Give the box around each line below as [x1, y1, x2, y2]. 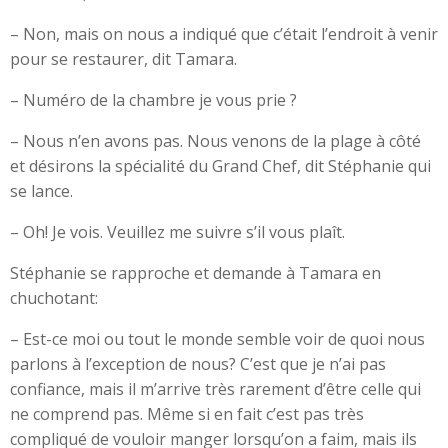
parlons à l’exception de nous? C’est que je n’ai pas [10, 353, 386, 375]
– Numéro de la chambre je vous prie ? [10, 89, 297, 111]
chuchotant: [10, 287, 98, 309]
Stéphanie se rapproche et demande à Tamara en [10, 262, 381, 284]
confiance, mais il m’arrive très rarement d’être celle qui [10, 378, 421, 400]
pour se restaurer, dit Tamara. [10, 48, 237, 70]
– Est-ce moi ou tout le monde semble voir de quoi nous [10, 328, 425, 350]
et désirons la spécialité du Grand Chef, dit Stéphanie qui [10, 155, 431, 177]
